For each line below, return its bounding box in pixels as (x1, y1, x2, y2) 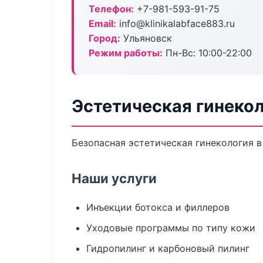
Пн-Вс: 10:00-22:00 (163, 47, 252, 59)
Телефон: (89, 3, 134, 15)
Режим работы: (89, 47, 163, 59)
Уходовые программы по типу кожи (86, 222, 255, 234)
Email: (89, 18, 116, 29)
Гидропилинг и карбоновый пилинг (86, 242, 249, 254)
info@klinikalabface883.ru (116, 18, 235, 29)
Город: (89, 32, 120, 44)
